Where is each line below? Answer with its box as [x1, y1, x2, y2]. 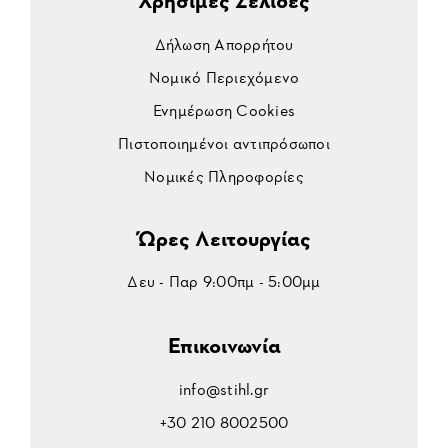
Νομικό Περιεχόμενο [148, 64, 300, 88]
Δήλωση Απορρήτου [154, 31, 294, 55]
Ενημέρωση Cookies [152, 97, 296, 121]
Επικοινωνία [167, 329, 281, 360]
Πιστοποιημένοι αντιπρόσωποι [118, 130, 330, 154]
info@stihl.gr [178, 376, 270, 400]
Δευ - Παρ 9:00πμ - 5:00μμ [127, 269, 321, 292]
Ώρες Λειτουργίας [137, 221, 311, 253]
